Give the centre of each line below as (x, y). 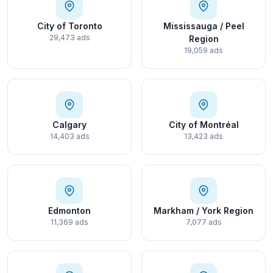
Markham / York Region (204, 211)
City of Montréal (204, 125)
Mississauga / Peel (204, 26)
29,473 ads (69, 38)
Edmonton (69, 211)
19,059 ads (204, 51)
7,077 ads (204, 222)
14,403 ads (69, 136)
